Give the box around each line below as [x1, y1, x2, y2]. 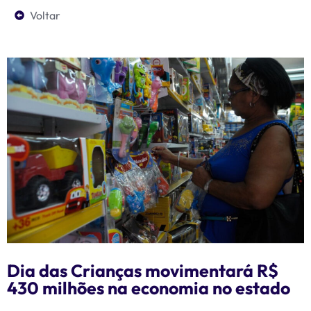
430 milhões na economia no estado [7, 277, 290, 300]
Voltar [30, 8, 61, 22]
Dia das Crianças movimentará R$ [7, 260, 278, 283]
